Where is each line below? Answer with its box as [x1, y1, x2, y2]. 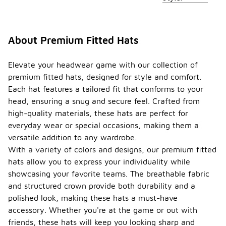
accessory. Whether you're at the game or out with [8, 205, 197, 214]
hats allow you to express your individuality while [8, 157, 190, 166]
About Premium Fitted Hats [8, 34, 139, 46]
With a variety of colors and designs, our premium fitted [8, 145, 216, 154]
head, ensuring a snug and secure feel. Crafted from [8, 96, 200, 105]
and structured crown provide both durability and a [8, 181, 195, 190]
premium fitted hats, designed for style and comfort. [8, 72, 201, 81]
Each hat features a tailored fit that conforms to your [8, 84, 203, 93]
